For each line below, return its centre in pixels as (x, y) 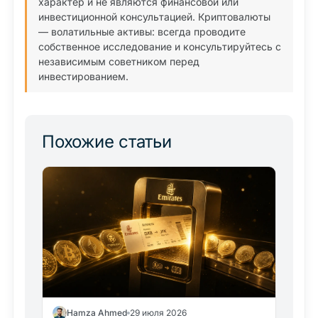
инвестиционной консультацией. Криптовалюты (154, 16)
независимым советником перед (119, 61)
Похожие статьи (107, 141)
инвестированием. (83, 76)
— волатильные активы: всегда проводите (142, 31)
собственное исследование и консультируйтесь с (160, 46)
